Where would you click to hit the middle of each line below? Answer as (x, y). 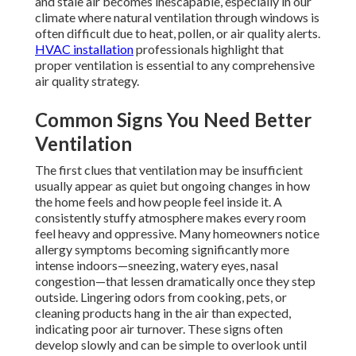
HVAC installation (84, 49)
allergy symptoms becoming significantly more (162, 250)
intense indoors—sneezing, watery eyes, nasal (157, 265)
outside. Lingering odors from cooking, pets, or (161, 297)
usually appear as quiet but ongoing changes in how (172, 186)
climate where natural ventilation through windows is (177, 17)
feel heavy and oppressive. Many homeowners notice (177, 234)
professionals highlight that (209, 49)
